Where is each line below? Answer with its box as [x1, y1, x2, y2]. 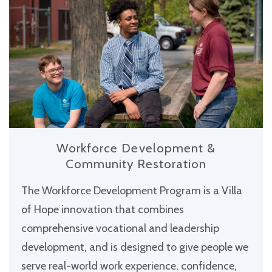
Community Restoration [65, 156, 207, 172]
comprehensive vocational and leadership [21, 222, 219, 236]
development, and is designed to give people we [21, 240, 248, 254]
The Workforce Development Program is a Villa [21, 184, 242, 198]
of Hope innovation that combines [21, 203, 184, 217]
